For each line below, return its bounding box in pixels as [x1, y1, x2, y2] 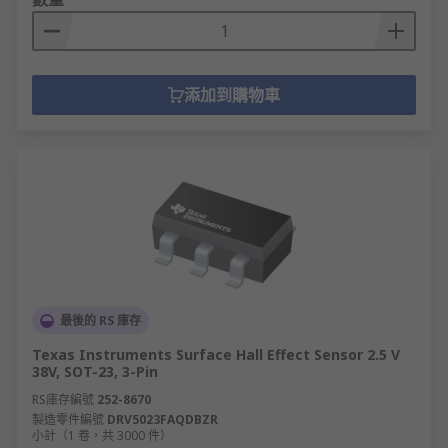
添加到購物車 [184, 84, 280, 106]
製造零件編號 [32, 411, 104, 428]
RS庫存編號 [32, 391, 94, 408]
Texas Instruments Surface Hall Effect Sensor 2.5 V [32, 345, 400, 364]
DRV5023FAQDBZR [107, 411, 218, 428]
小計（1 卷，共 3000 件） [32, 427, 172, 444]
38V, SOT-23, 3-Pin [32, 362, 158, 381]
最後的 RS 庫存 [60, 312, 141, 329]
